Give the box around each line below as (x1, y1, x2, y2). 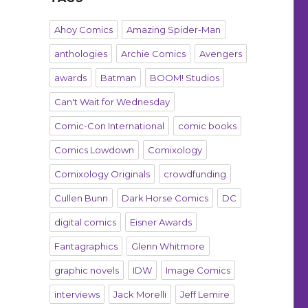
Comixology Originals (54, 168, 150, 180)
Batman (100, 72, 136, 84)
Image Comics (165, 265, 230, 276)
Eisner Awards (129, 217, 192, 228)
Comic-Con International (54, 120, 164, 132)
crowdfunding (163, 168, 226, 180)
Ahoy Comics (54, 24, 113, 36)
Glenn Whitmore (131, 241, 205, 252)
